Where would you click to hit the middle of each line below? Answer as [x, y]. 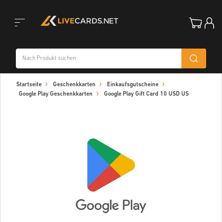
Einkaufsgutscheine [133, 85]
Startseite [29, 85]
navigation [22, 92]
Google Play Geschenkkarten [56, 94]
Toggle [15, 43]
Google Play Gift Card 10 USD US [146, 94]
